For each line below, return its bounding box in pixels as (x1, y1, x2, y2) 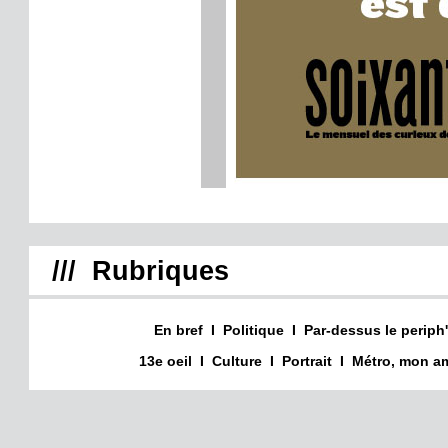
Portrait (281, 352, 332, 369)
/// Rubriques (52, 255, 229, 286)
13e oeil (138, 352, 192, 369)
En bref (154, 321, 203, 338)
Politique (223, 321, 284, 338)
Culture (211, 352, 262, 369)
